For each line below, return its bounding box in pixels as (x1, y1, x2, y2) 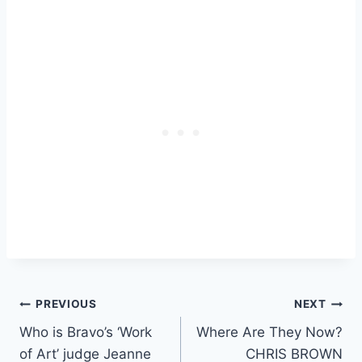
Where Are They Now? (196, 323, 343, 340)
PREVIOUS (36, 297, 97, 311)
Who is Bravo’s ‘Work (19, 323, 152, 340)
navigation (19, 329, 134, 357)
